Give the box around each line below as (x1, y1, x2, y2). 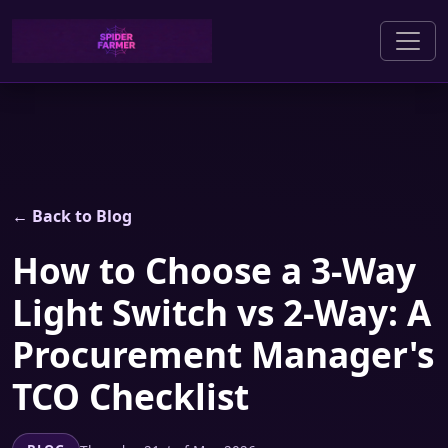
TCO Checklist (12, 372, 249, 421)
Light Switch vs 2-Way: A (12, 288, 431, 337)
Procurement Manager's (12, 330, 434, 379)
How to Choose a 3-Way (12, 246, 416, 295)
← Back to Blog (12, 205, 132, 228)
